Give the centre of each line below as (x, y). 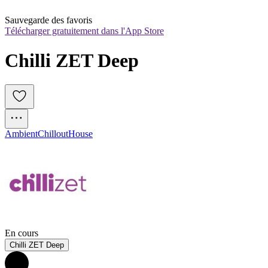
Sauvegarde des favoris (48, 20)
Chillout (53, 134)
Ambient (21, 134)
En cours (22, 233)
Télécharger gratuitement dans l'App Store (84, 31)
